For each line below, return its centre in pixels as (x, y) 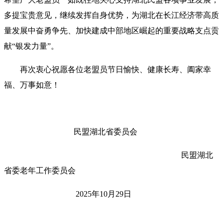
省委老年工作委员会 (40, 170)
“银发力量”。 (35, 46)
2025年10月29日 (76, 194)
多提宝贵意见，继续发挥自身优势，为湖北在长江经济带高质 (111, 15)
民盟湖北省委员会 (104, 131)
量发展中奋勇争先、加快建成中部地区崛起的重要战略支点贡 (111, 30)
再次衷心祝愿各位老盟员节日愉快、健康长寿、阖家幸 (115, 69)
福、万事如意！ (32, 85)
